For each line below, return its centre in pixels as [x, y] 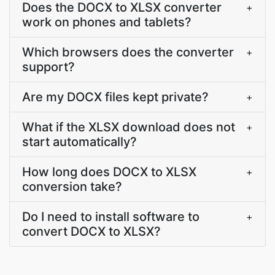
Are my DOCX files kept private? [115, 97]
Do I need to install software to [111, 217]
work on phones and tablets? [107, 22]
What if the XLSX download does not [129, 127]
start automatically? [79, 142]
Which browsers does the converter [128, 52]
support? [48, 67]
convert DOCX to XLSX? [91, 231]
